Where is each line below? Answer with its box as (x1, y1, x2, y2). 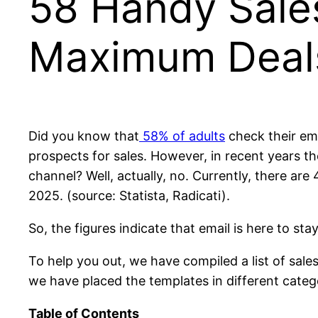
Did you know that (28, 128, 139, 144)
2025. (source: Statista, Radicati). (28, 188, 230, 204)
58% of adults (139, 128, 225, 144)
